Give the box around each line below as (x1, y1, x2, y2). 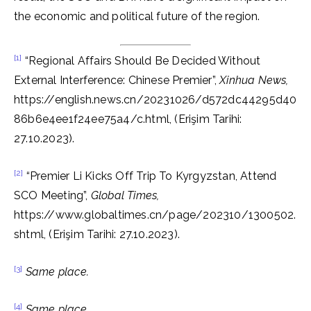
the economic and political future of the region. (14, 10, 260, 23)
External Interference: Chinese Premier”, (14, 74, 220, 87)
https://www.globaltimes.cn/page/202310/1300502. (14, 208, 296, 221)
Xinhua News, (219, 74, 289, 87)
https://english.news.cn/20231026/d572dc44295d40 (14, 93, 297, 106)
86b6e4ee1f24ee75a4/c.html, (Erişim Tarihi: (14, 112, 242, 126)
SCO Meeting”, (14, 189, 91, 202)
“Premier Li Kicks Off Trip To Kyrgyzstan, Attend (23, 169, 277, 183)
